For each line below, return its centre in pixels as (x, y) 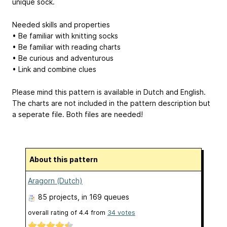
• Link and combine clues (54, 69)
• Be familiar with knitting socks (65, 36)
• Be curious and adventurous (63, 58)
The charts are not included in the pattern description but (111, 103)
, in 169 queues (103, 197)
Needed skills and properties (61, 25)
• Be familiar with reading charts (66, 47)
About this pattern (66, 159)
